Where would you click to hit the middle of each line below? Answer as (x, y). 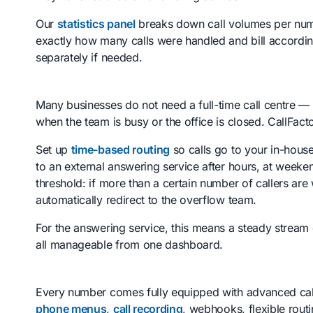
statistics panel (96, 23)
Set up (53, 149)
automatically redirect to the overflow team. (146, 199)
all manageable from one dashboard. (130, 244)
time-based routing (121, 149)
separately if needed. (89, 57)
